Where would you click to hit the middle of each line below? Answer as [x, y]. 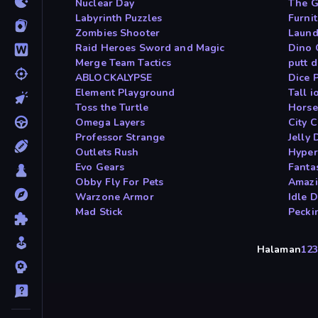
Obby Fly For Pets [120, 182]
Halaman [279, 250]
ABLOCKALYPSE [114, 78]
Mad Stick [99, 212]
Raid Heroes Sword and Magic [150, 48]
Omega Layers [110, 123]
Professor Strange [120, 138]
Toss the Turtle [112, 108]
